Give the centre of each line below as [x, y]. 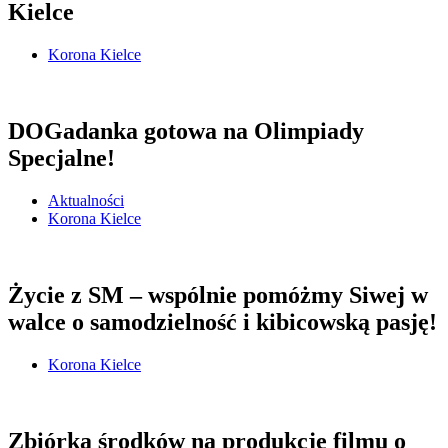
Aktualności [86, 201]
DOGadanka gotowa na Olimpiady [186, 131]
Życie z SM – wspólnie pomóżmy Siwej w [218, 295]
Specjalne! [61, 158]
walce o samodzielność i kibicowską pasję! [222, 322]
